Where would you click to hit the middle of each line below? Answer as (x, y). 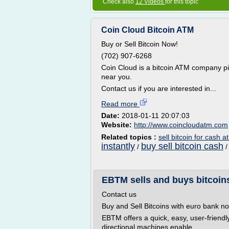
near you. (117, 77)
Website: (118, 125)
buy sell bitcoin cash (182, 146)
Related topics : (130, 137)
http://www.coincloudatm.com (181, 125)
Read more (120, 104)
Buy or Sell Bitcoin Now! (140, 44)
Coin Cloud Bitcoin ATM (147, 30)
